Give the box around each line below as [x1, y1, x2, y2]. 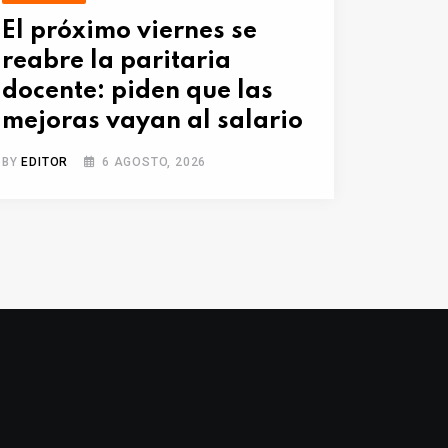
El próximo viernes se [2, 19, 257, 45]
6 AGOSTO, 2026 [102, 155, 207, 170]
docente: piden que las [2, 79, 273, 105]
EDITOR [21, 155, 69, 170]
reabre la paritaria [2, 49, 231, 75]
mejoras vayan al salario [2, 109, 303, 135]
